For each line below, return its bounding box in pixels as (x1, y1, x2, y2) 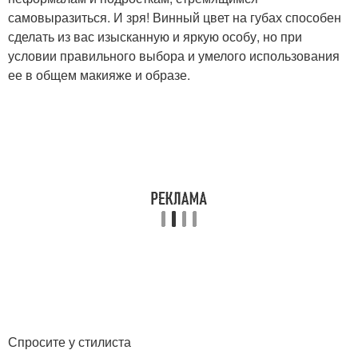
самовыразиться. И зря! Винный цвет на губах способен (8, 7, 341, 26)
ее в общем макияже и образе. (8, 65, 190, 84)
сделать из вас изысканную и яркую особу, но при (8, 26, 302, 46)
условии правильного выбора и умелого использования (8, 46, 340, 65)
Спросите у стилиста (8, 332, 131, 351)
